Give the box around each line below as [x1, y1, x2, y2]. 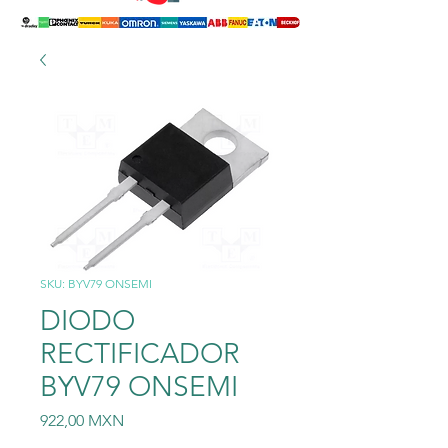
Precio [123, 410, 168, 429]
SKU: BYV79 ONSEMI [40, 276, 152, 291]
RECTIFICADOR [40, 337, 240, 370]
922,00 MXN [40, 411, 124, 430]
